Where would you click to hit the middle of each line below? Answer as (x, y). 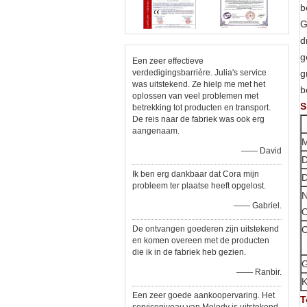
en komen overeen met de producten (201, 241)
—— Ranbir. (259, 272)
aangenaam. (156, 131)
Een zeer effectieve (168, 61)
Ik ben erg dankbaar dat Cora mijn (196, 174)
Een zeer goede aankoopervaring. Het (204, 295)
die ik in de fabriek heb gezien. (189, 252)
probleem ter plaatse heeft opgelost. (199, 186)
